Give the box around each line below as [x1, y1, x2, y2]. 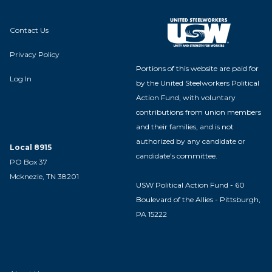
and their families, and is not [136, 121, 234, 131]
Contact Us [10, 25, 49, 35]
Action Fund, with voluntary [136, 92, 236, 102]
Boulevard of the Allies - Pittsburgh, [136, 194, 260, 204]
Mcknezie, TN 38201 [10, 172, 79, 182]
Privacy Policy [10, 49, 59, 59]
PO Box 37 [10, 157, 47, 167]
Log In [10, 73, 32, 83]
